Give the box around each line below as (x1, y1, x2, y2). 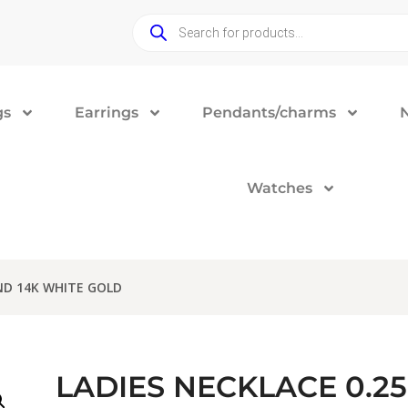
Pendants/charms (202, 104, 337, 121)
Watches (246, 179, 312, 197)
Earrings (75, 104, 139, 121)
